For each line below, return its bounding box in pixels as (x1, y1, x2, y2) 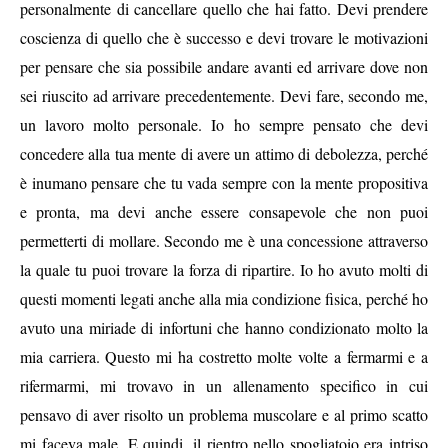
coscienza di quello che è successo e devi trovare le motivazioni (20, 27, 428, 49)
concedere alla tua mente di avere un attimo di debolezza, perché (20, 143, 428, 165)
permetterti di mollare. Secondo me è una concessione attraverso (20, 230, 428, 252)
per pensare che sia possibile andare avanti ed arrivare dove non (20, 56, 428, 78)
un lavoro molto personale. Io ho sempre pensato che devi (20, 114, 428, 136)
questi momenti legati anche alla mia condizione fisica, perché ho (20, 288, 428, 310)
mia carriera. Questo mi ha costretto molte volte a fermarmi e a (20, 346, 428, 368)
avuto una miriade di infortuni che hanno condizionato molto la (20, 317, 428, 339)
